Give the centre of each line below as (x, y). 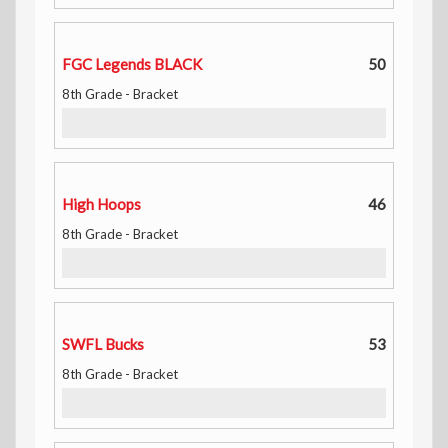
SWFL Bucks (103, 344)
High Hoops (101, 204)
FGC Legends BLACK (132, 64)
